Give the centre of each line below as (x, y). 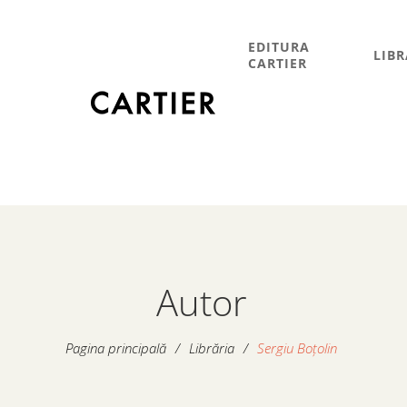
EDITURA (278, 47)
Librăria (212, 348)
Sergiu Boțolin (297, 348)
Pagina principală (116, 348)
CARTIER (277, 63)
